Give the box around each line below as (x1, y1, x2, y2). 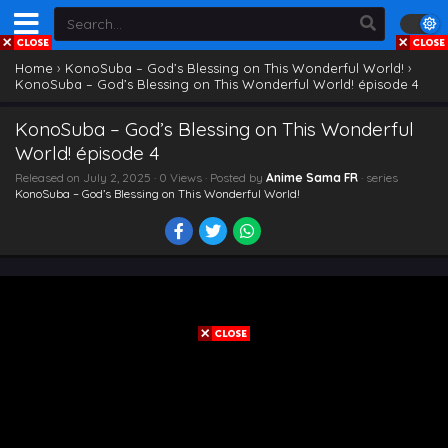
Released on (15, 170, 83, 185)
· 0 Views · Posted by (151, 170, 266, 185)
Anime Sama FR (266, 170, 358, 185)
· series (358, 170, 398, 185)
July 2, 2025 (83, 170, 151, 185)
